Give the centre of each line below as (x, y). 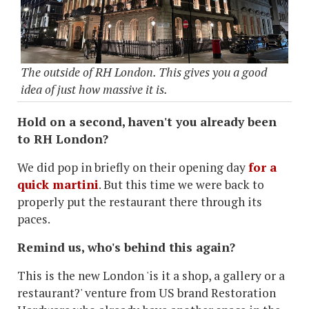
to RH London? (63, 139)
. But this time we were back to (181, 184)
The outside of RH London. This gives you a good (144, 72)
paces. (34, 219)
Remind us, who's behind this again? (126, 247)
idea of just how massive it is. (94, 89)
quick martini (58, 184)
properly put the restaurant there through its (140, 201)
